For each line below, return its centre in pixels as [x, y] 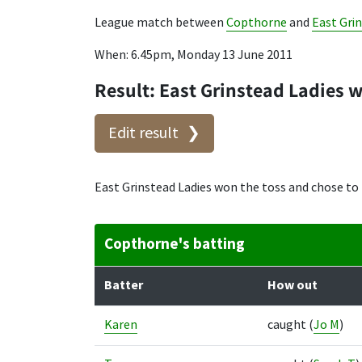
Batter [124, 285]
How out [293, 285]
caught [288, 325]
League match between [160, 23]
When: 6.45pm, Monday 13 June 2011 [194, 55]
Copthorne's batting [175, 244]
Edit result [143, 133]
